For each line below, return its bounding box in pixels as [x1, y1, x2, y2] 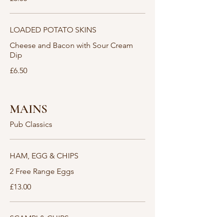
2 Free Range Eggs [10, 167, 74, 176]
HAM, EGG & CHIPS [10, 151, 78, 160]
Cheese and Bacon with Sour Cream [10, 41, 133, 50]
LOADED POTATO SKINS [10, 25, 96, 34]
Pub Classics [10, 120, 52, 129]
